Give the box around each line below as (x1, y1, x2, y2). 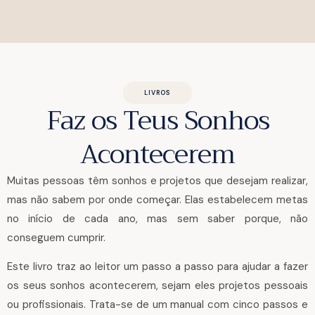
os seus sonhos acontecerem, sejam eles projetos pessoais (7, 278, 308, 292)
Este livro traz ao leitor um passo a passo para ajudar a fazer (7, 259, 308, 274)
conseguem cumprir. (7, 230, 105, 245)
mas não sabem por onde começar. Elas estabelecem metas (7, 192, 308, 207)
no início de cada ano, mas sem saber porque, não (7, 211, 308, 226)
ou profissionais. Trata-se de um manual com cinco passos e (7, 297, 308, 311)
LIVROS (144, 88, 171, 97)
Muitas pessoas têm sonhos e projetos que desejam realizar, (7, 173, 308, 188)
